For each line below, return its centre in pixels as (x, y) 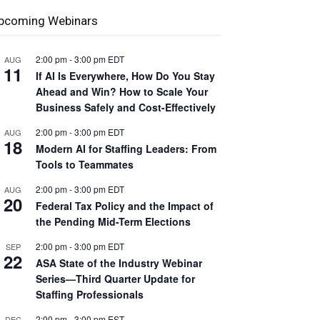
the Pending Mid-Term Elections (113, 221)
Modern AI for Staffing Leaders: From (126, 149)
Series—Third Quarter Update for (115, 279)
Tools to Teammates (85, 164)
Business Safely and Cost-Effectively (126, 107)
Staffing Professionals (90, 294)
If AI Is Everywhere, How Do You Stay (125, 76)
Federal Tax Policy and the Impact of (125, 206)
